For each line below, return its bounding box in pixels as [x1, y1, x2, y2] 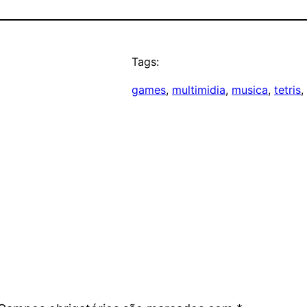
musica [232, 82, 268, 97]
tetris [274, 82, 301, 97]
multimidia [172, 82, 225, 97]
